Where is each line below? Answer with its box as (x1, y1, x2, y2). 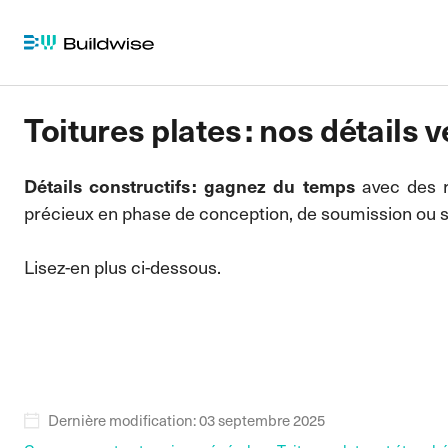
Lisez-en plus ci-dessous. (24, 254, 225, 279)
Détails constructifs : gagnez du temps (24, 173, 355, 198)
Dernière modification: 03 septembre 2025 (48, 410, 325, 430)
